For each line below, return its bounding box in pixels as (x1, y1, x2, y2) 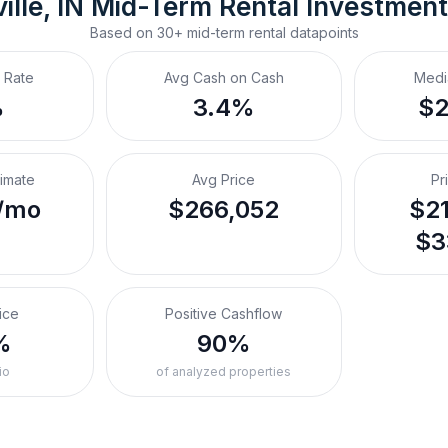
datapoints (285, 24, 359, 41)
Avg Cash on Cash (163, 69, 284, 86)
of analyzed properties (156, 364, 292, 379)
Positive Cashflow (165, 305, 283, 322)
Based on (89, 24, 157, 41)
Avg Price (192, 171, 256, 188)
